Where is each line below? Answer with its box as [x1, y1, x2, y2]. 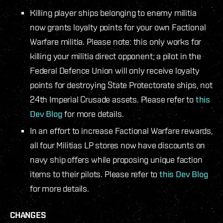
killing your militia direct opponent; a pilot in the [30, 50, 201, 61]
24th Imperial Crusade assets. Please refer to [30, 94, 196, 105]
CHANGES [10, 209, 46, 220]
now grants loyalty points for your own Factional [30, 21, 206, 32]
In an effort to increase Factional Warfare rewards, [30, 125, 213, 136]
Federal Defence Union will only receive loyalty [30, 65, 200, 76]
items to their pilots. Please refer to [30, 168, 159, 179]
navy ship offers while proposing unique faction [30, 154, 203, 165]
